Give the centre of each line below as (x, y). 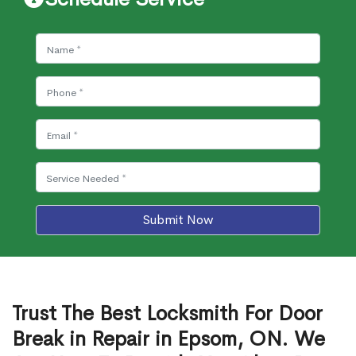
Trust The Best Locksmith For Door (167, 313)
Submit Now (178, 220)
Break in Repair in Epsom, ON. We (168, 339)
